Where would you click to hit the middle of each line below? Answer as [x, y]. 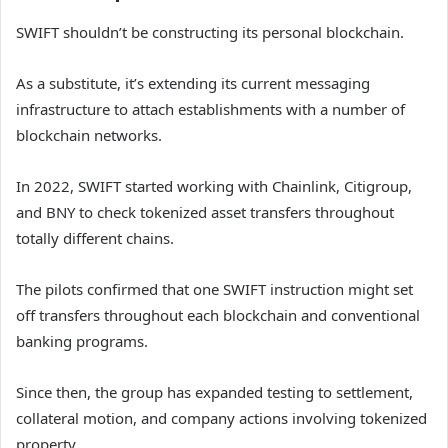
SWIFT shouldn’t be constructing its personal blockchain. [210, 31]
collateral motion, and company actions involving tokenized [221, 417]
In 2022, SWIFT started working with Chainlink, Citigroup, [214, 185]
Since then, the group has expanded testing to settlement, [214, 391]
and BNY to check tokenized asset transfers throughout [205, 211]
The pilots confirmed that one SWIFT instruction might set [214, 288]
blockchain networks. [89, 134]
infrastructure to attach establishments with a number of [210, 108]
